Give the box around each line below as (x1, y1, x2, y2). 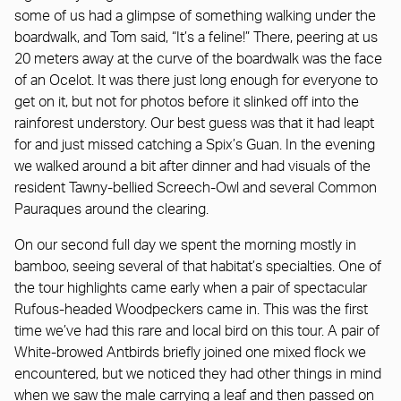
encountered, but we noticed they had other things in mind (14, 367, 381, 382)
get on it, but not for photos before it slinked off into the (14, 95, 359, 110)
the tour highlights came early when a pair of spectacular (14, 281, 367, 296)
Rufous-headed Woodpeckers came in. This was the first (14, 303, 368, 318)
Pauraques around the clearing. (14, 202, 209, 218)
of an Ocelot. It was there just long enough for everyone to (14, 73, 378, 89)
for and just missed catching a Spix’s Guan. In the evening (14, 138, 375, 153)
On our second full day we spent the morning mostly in (14, 238, 356, 253)
